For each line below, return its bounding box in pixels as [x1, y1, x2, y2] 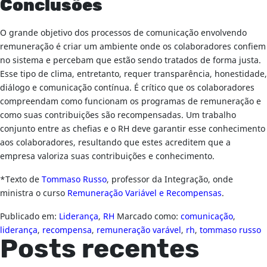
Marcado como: [117, 210, 181, 223]
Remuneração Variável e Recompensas [67, 187, 222, 200]
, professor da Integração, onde [107, 173, 233, 186]
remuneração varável [97, 224, 181, 237]
